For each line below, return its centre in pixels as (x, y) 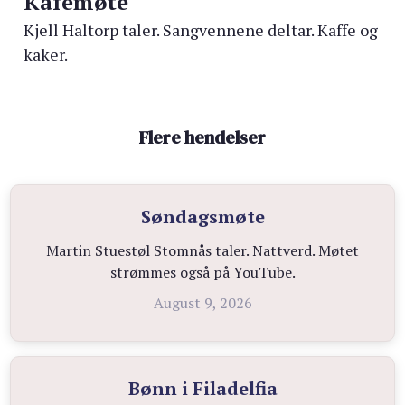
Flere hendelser (202, 137)
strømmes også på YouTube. (202, 272)
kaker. (46, 54)
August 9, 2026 (202, 303)
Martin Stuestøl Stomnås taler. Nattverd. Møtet (202, 250)
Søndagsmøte (202, 217)
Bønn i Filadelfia (202, 388)
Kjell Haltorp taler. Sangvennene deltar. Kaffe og (201, 30)
